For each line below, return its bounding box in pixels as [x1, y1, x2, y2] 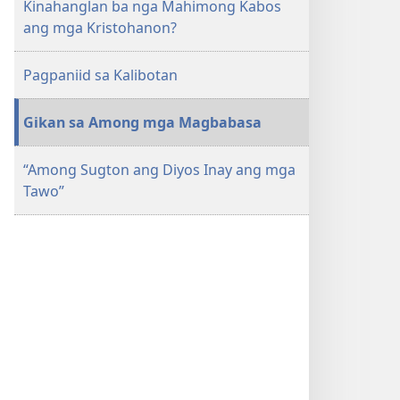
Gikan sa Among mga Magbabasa [23, 112, 262, 132]
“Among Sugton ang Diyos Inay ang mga [23, 160, 296, 179]
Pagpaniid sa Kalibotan [23, 65, 178, 85]
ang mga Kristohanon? [23, 18, 177, 37]
